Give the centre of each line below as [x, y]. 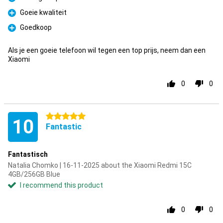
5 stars [57, 116]
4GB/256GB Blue [34, 174]
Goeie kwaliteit [43, 12]
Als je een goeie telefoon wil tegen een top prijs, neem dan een [107, 50]
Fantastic [64, 127]
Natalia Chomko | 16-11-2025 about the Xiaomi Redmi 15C [100, 165]
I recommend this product [61, 185]
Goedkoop [36, 27]
